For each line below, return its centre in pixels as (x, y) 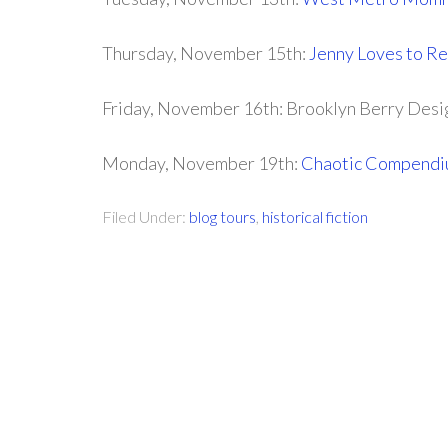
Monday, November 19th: (201, 163)
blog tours (222, 216)
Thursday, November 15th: (205, 53)
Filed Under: (145, 216)
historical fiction (315, 216)
